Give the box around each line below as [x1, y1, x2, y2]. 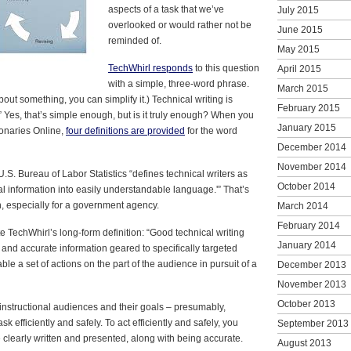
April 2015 [277, 63, 321, 74]
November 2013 [277, 278, 346, 290]
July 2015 [277, 4, 319, 16]
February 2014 [277, 219, 340, 231]
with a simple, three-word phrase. [108, 78, 249, 89]
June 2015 [277, 24, 323, 35]
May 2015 [277, 43, 320, 55]
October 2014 [277, 180, 335, 192]
